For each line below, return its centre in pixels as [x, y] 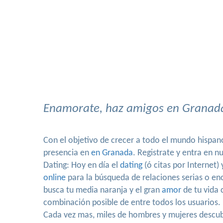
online [55, 178]
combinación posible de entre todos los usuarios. [132, 203]
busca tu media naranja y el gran [103, 190]
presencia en [67, 153]
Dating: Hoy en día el [82, 166]
